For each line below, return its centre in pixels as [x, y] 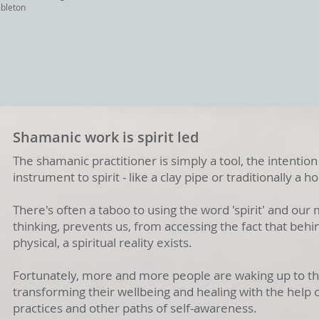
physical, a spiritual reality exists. [105, 242]
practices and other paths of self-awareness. [136, 308]
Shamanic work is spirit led [106, 137]
